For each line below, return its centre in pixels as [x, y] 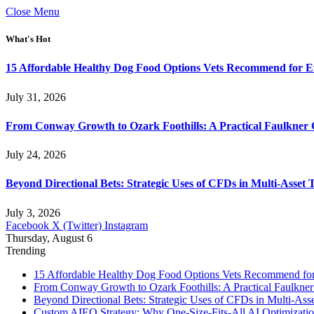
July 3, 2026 [33, 212]
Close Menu [33, 12]
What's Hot [28, 39]
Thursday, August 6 [49, 238]
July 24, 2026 [36, 155]
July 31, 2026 [36, 97]
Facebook [27, 225]
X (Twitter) [77, 225]
